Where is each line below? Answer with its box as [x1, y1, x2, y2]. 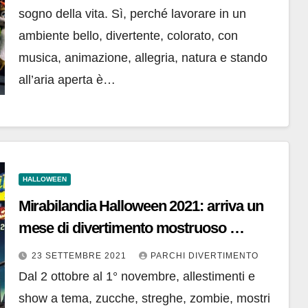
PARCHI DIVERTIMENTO [150, 251, 258, 261]
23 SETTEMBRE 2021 [31, 251, 129, 261]
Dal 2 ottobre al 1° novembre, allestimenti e [18, 269, 255, 284]
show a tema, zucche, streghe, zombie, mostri [18, 291, 270, 306]
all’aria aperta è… [18, 73, 115, 87]
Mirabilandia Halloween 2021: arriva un [18, 197, 263, 215]
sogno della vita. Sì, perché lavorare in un [18, 7, 246, 21]
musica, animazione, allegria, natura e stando [18, 51, 267, 65]
